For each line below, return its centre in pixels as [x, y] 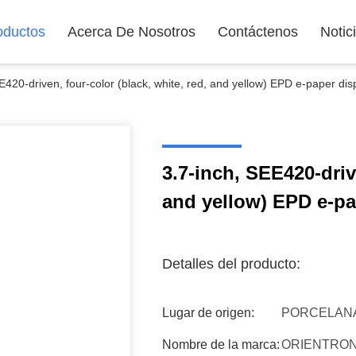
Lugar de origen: [208, 313]
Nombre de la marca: [221, 344]
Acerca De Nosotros [132, 32]
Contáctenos [258, 32]
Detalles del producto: [231, 264]
